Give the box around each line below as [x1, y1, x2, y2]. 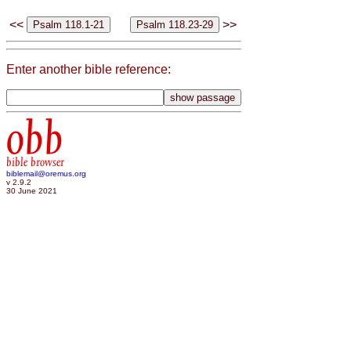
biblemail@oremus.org [6, 168, 86, 178]
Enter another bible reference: [6, 63, 171, 77]
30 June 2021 [6, 186, 57, 195]
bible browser [6, 154, 64, 169]
